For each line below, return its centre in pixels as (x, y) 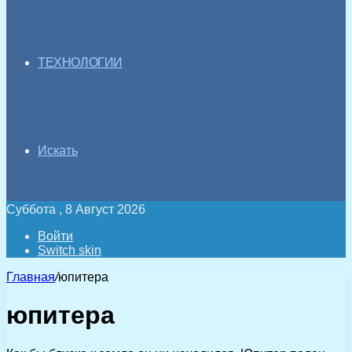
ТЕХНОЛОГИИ (80, 62)
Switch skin (70, 250)
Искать (58, 150)
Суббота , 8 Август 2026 (76, 209)
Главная (31, 277)
